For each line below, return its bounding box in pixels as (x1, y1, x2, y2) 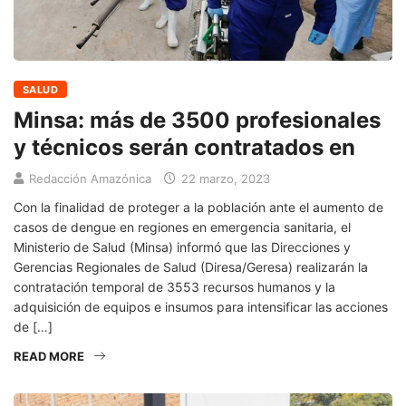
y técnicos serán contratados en (14, 133, 355, 160)
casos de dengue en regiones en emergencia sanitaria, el (14, 218, 351, 235)
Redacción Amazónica (29, 170, 151, 186)
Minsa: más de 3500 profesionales (14, 106, 381, 133)
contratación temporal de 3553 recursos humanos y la (14, 278, 335, 295)
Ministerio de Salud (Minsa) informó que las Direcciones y (14, 238, 351, 255)
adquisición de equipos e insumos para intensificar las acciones (14, 298, 388, 314)
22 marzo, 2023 (178, 170, 270, 186)
